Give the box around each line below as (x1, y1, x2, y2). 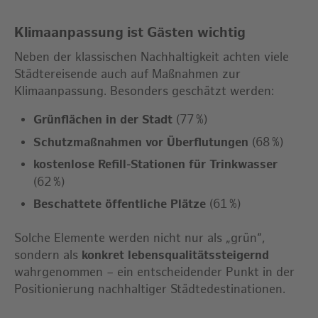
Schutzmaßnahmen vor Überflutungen (33, 135, 249, 150)
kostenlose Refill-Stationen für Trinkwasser (33, 157, 278, 172)
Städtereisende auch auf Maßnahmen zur (14, 67, 241, 82)
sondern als (14, 248, 82, 263)
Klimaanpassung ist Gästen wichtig (14, 24, 246, 42)
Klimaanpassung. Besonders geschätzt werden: (14, 84, 274, 99)
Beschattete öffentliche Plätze (33, 197, 207, 212)
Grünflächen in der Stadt (33, 113, 173, 128)
